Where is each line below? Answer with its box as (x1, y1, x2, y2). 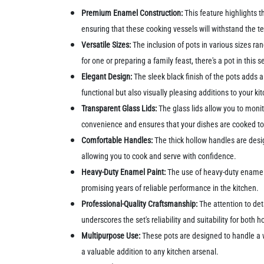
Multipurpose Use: (81, 230, 143, 240)
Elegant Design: (81, 71, 133, 81)
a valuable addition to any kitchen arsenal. (81, 246, 219, 256)
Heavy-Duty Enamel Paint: (81, 167, 166, 177)
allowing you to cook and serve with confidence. (81, 151, 237, 161)
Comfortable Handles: (81, 135, 155, 145)
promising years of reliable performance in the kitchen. (81, 183, 259, 193)
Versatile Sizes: (81, 39, 133, 49)
